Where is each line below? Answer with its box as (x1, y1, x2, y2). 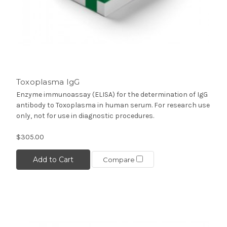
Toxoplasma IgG (16, 77, 80, 87)
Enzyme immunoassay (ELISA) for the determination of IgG (16, 90, 208, 99)
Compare (102, 156, 136, 164)
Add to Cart (32, 155, 73, 164)
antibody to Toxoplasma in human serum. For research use (16, 100, 210, 109)
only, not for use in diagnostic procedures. (16, 111, 154, 120)
